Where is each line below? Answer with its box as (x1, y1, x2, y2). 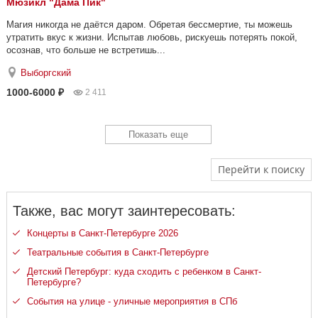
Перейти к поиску (218, 162, 305, 176)
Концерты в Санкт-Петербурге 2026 (27, 227, 178, 238)
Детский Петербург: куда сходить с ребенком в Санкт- (27, 265, 261, 277)
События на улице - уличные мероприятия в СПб (27, 295, 237, 307)
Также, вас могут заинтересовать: (13, 202, 236, 219)
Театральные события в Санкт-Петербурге (27, 246, 209, 258)
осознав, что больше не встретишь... (6, 44, 165, 55)
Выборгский (21, 67, 71, 78)
